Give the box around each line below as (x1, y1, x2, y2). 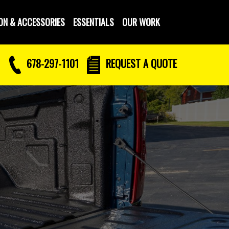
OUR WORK (122, 15, 160, 29)
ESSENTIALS (73, 15, 114, 29)
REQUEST (103, 55, 143, 71)
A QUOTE (143, 55, 177, 71)
